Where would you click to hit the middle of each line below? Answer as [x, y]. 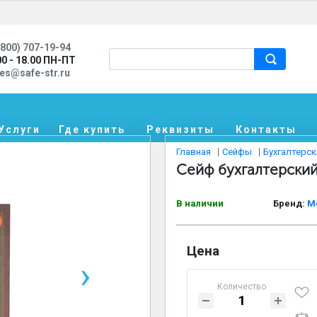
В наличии [200, 203]
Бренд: [290, 203]
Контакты [266, 129]
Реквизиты [180, 129]
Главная [193, 151]
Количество [242, 287]
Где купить [92, 129]
